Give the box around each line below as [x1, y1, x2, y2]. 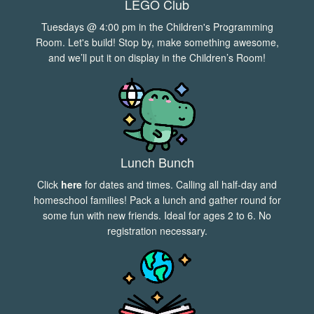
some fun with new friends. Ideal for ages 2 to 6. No [43, 208, 271, 223]
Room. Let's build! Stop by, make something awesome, [35, 35, 279, 49]
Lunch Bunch [120, 153, 194, 172]
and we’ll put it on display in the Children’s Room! [48, 50, 266, 64]
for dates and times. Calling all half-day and [82, 177, 277, 192]
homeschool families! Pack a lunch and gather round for [33, 193, 281, 207]
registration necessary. [107, 224, 207, 238]
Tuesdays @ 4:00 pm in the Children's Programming [41, 20, 273, 34]
